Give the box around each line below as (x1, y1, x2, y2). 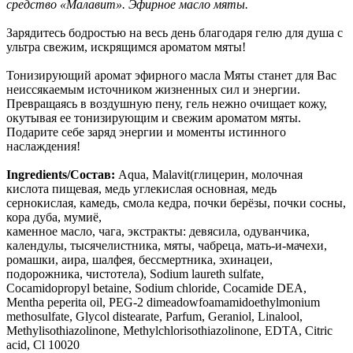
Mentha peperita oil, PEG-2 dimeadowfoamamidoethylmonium (6, 295, 320, 309)
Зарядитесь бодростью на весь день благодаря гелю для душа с (6, 25, 343, 39)
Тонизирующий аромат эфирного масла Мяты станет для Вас (6, 68, 336, 82)
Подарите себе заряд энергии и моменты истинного (6, 124, 286, 139)
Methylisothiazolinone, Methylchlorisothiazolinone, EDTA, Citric (6, 323, 333, 337)
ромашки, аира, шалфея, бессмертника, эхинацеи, (6, 252, 273, 266)
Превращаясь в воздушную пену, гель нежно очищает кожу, (6, 96, 327, 110)
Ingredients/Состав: (6, 167, 115, 181)
